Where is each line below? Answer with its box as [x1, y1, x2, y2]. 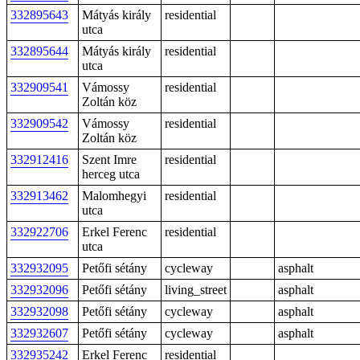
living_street [165, 283, 227, 297]
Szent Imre [82, 153, 137, 166]
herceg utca [82, 167, 140, 181]
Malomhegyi [82, 189, 146, 202]
